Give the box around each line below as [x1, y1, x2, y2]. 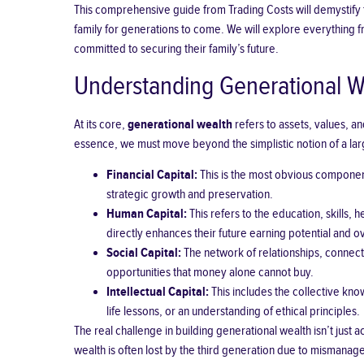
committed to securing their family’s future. [73, 41, 279, 58]
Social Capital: [106, 245, 181, 262]
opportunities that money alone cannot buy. [106, 265, 314, 281]
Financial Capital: [106, 167, 197, 184]
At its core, [73, 116, 128, 132]
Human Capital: [106, 206, 187, 223]
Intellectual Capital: [106, 284, 209, 301]
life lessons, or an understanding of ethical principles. [106, 304, 360, 320]
